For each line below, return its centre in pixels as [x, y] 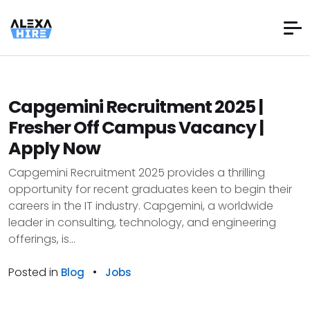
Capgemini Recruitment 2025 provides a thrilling [137, 173]
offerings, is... [42, 239]
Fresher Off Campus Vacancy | [136, 128]
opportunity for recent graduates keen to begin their [150, 189]
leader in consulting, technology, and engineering [142, 222]
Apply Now [54, 148]
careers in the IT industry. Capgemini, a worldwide [141, 206]
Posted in [35, 272]
